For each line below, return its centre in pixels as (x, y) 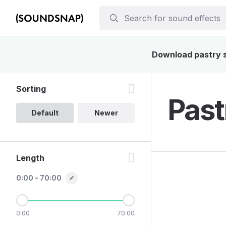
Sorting (31, 89)
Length (30, 158)
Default (45, 113)
